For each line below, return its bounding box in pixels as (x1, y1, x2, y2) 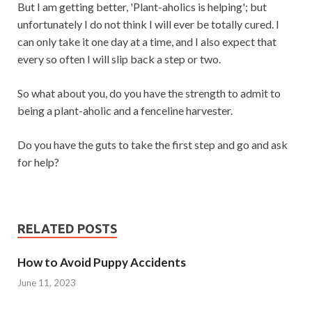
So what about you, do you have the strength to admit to (17, 86, 281, 100)
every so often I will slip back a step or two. (17, 52, 221, 65)
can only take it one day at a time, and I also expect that (17, 35, 276, 48)
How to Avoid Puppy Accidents (17, 255, 186, 270)
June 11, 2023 (17, 276, 76, 288)
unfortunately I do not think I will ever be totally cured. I (17, 17, 279, 31)
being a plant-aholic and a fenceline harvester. (17, 104, 233, 117)
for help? (17, 155, 59, 169)
